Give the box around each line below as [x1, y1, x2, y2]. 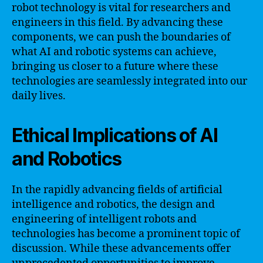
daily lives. [12, 89, 66, 103]
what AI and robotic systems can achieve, [12, 45, 217, 59]
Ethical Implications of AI [12, 124, 218, 147]
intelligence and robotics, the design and [12, 198, 215, 211]
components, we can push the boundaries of [12, 31, 231, 44]
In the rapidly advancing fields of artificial [12, 183, 222, 197]
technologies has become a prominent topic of [12, 227, 240, 241]
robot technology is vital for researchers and [12, 1, 231, 15]
